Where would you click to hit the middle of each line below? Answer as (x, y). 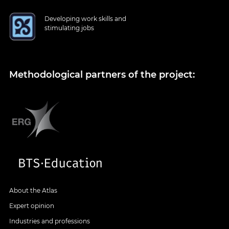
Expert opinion (32, 205)
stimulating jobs (69, 28)
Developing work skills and (85, 19)
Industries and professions (50, 221)
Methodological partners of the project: (102, 75)
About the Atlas (33, 190)
